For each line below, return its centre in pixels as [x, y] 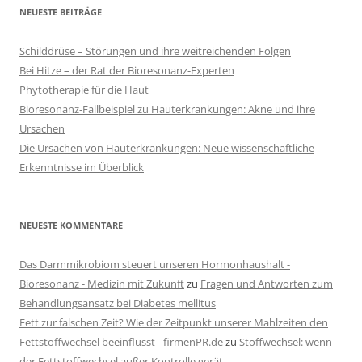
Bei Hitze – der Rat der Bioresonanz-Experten [127, 70]
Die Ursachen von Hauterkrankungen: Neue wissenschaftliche [167, 148]
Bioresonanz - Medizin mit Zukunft [102, 284]
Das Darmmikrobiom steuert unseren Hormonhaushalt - [155, 264]
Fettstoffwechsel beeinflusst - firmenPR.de [121, 342]
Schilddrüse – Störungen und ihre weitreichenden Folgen [155, 51]
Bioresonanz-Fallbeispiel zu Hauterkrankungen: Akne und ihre [167, 109]
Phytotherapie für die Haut [84, 90]
